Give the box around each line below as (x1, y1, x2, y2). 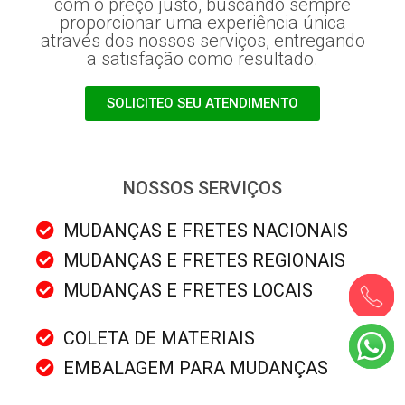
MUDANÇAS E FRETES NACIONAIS (63, 219, 348, 241)
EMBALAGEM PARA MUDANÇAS (63, 356, 328, 379)
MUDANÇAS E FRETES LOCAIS (63, 278, 313, 301)
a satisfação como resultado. (87, 47, 318, 70)
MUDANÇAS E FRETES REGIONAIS (63, 249, 345, 271)
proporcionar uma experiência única (59, 11, 346, 33)
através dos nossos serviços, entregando (40, 29, 365, 52)
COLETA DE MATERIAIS (63, 326, 255, 349)
